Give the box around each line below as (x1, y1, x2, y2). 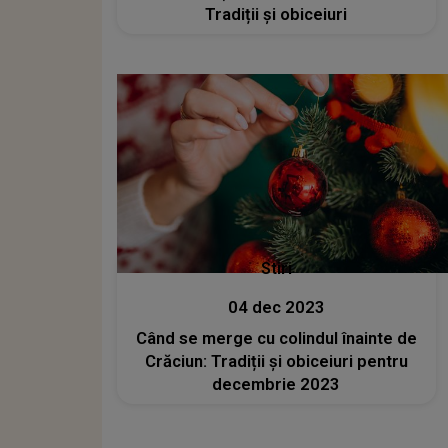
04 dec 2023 (227, 298, 325, 318)
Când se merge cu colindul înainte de (135, 329, 417, 349)
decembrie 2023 (212, 375, 341, 395)
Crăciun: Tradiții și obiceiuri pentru (144, 352, 408, 372)
